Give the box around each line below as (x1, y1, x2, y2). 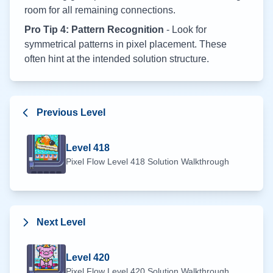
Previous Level (37, 107, 105, 118)
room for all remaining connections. (24, 5, 175, 15)
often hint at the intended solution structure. (24, 54, 209, 64)
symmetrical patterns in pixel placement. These (24, 39, 227, 49)
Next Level (37, 217, 85, 227)
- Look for (164, 24, 207, 35)
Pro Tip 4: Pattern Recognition (24, 24, 164, 35)
